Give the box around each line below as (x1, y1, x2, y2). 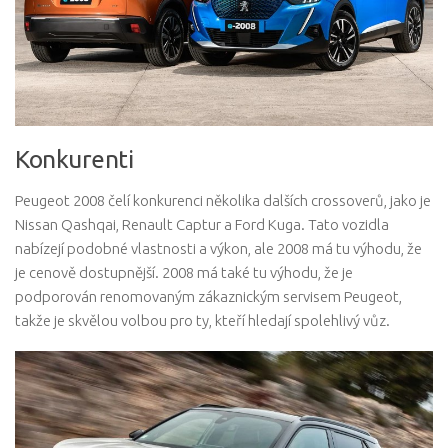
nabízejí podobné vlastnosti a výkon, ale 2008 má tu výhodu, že (15, 240, 422, 258)
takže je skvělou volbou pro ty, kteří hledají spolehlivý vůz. (15, 312, 390, 330)
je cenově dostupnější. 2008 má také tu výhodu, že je (15, 264, 353, 282)
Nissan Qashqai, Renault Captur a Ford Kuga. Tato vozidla (15, 216, 389, 234)
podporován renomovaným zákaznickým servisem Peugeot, (15, 288, 402, 306)
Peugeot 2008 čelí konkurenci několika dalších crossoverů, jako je (15, 192, 431, 210)
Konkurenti (15, 145, 133, 174)
